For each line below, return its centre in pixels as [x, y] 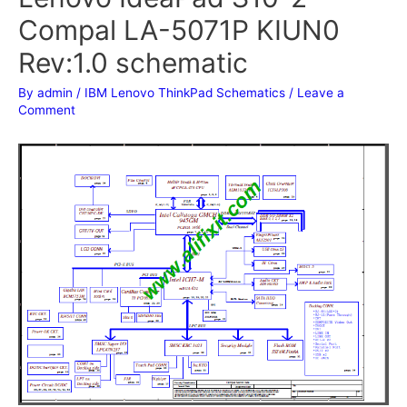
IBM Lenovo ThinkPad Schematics [185, 92]
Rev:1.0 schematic [133, 62]
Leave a [321, 92]
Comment [47, 109]
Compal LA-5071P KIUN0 [179, 30]
